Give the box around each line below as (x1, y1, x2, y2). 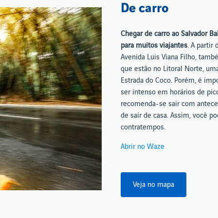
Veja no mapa (133, 181, 174, 189)
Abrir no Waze (121, 143, 165, 151)
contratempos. (121, 123, 165, 131)
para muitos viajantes (121, 41, 187, 50)
